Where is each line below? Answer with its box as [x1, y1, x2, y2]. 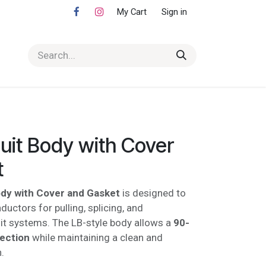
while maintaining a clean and [30, 232, 163, 243]
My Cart [117, 7, 147, 17]
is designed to [120, 187, 186, 199]
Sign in [161, 7, 187, 17]
